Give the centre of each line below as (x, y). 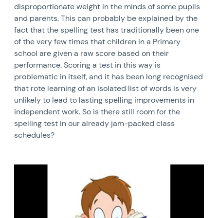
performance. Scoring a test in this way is (88, 65)
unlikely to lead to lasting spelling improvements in (104, 100)
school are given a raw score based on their (92, 53)
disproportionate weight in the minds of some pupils (107, 7)
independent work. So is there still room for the (97, 112)
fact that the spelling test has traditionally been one (107, 30)
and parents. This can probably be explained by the (106, 18)
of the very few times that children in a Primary (98, 42)
